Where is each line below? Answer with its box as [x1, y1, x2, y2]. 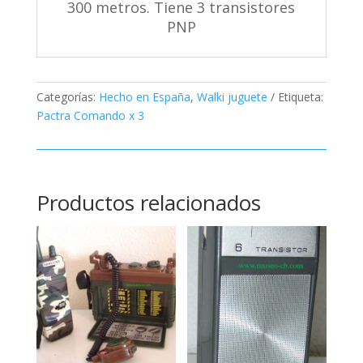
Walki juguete [196, 88, 267, 105]
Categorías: [36, 88, 99, 105]
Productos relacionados [36, 187, 261, 217]
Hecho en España [98, 88, 190, 105]
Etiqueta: [277, 88, 323, 105]
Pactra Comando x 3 [36, 107, 144, 123]
